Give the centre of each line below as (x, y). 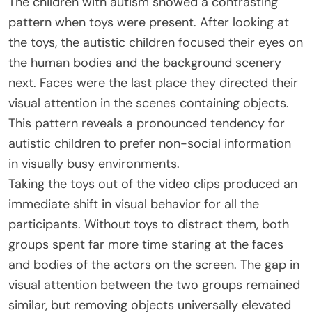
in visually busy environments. (94, 163)
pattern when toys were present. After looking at (149, 22)
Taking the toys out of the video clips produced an (153, 184)
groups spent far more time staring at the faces (146, 244)
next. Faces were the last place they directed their (153, 83)
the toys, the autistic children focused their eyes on (156, 42)
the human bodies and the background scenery (145, 62)
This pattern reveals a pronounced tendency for (147, 123)
